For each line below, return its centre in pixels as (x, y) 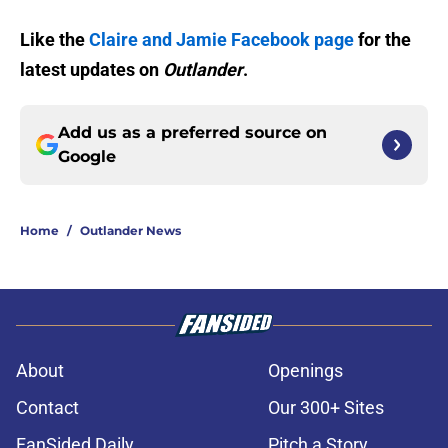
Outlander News (130, 231)
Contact (47, 408)
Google (87, 157)
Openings (305, 371)
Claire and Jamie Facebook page (221, 40)
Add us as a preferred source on (192, 133)
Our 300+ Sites (326, 408)
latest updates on (91, 70)
